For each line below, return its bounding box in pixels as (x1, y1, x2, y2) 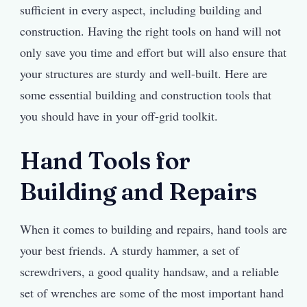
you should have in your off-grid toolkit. (20, 108, 218, 125)
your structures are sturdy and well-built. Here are (20, 65, 267, 82)
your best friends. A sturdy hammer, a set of (20, 241, 239, 258)
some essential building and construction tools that (20, 86, 271, 103)
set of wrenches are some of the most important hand (20, 284, 284, 301)
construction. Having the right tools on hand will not (20, 23, 281, 40)
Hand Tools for (20, 146, 191, 176)
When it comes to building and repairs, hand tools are (20, 220, 287, 237)
